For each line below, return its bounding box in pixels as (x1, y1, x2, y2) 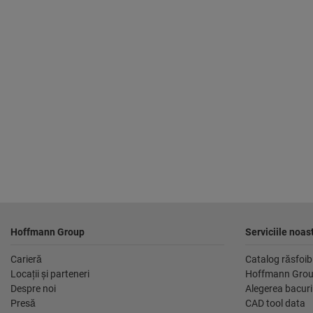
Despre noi (10, 283, 56, 295)
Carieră (10, 254, 42, 265)
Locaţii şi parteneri (10, 268, 89, 280)
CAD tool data (245, 298, 305, 310)
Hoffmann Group (10, 226, 85, 238)
